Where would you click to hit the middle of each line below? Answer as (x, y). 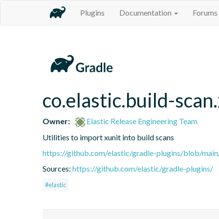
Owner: (56, 121)
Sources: (57, 168)
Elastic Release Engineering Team (142, 121)
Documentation (146, 12)
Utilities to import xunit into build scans (108, 137)
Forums (205, 12)
